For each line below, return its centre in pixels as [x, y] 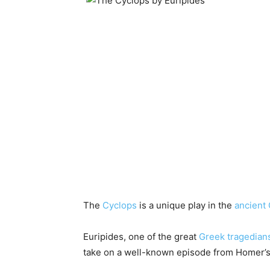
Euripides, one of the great [141, 237]
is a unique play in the [186, 206]
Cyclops [120, 206]
